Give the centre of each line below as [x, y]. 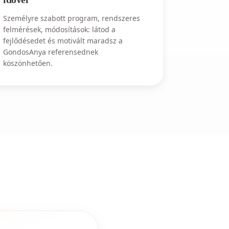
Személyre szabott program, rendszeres [72, 18]
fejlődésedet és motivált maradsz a [63, 41]
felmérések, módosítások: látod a [60, 29]
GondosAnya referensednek [51, 52]
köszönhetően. [28, 63]
